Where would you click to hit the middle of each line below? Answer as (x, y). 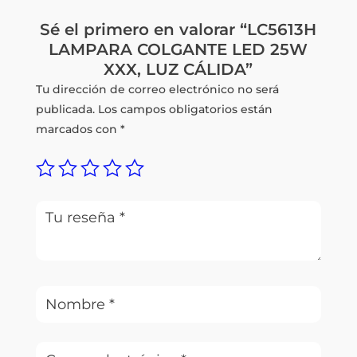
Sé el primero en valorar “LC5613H (178, 29)
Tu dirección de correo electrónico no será (157, 89)
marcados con (78, 129)
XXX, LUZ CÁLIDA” (178, 69)
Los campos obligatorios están (185, 109)
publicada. (65, 109)
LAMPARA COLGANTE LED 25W (178, 49)
